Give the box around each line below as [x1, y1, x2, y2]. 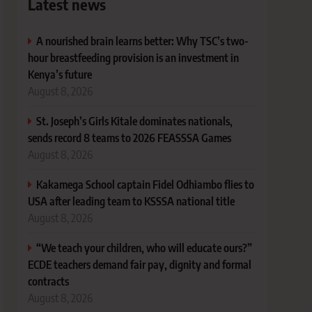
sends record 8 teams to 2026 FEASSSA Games [28, 130, 232, 146]
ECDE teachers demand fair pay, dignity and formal [28, 257, 252, 272]
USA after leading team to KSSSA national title [28, 194, 235, 209]
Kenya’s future [28, 67, 93, 82]
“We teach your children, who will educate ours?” [36, 240, 253, 256]
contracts [28, 274, 70, 289]
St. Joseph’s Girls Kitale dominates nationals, [36, 114, 233, 129]
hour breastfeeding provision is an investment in [28, 50, 240, 65]
